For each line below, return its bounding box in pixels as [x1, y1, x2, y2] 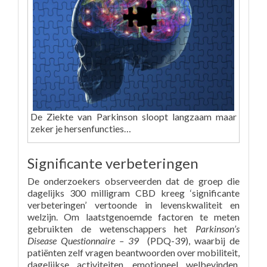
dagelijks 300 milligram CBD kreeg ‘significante [27, 187, 240, 199]
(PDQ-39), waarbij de [139, 235, 240, 247]
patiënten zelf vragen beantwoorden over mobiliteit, [27, 247, 240, 259]
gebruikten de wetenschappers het [27, 223, 195, 235]
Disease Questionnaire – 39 [27, 235, 139, 247]
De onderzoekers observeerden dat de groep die [27, 175, 240, 187]
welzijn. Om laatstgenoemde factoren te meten [27, 211, 240, 223]
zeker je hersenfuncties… [30, 123, 132, 135]
